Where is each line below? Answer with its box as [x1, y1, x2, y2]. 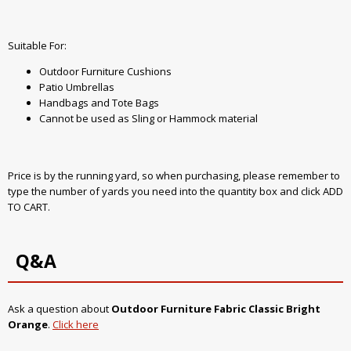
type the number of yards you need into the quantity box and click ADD [8, 184, 343, 199]
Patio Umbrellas [39, 80, 114, 95]
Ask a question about [8, 302, 111, 317]
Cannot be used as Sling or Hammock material [39, 111, 258, 126]
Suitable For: [8, 38, 67, 53]
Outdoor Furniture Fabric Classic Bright [111, 302, 320, 317]
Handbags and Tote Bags [39, 96, 159, 110]
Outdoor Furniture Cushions [39, 64, 172, 79]
